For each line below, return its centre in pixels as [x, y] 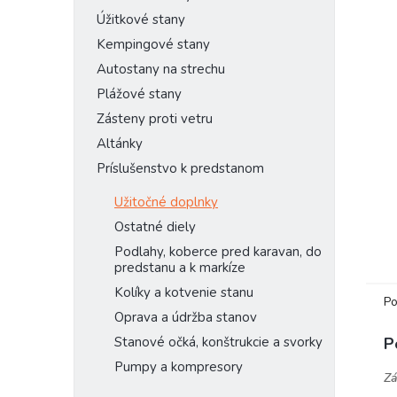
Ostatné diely [155, 227]
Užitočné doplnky [166, 202]
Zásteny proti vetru [155, 119]
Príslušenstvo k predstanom [180, 168]
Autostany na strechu [161, 69]
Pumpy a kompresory [179, 367]
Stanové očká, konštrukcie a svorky [218, 342]
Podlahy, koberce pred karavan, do [218, 252]
